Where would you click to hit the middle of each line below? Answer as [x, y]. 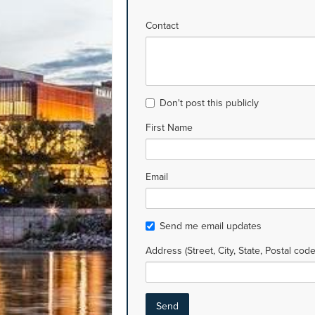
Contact [162, 26]
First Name [169, 128]
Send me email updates [211, 226]
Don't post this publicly [209, 103]
